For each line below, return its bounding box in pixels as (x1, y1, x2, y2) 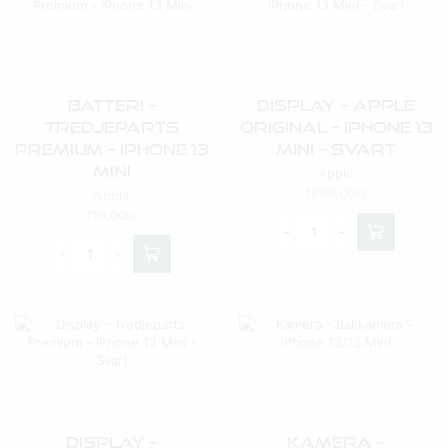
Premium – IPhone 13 (15, 140, 209, 158)
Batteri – (67, 96, 157, 114)
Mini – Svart (276, 140, 396, 158)
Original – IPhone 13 (239, 118, 433, 136)
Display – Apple (257, 96, 415, 114)
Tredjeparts (45, 118, 179, 136)
